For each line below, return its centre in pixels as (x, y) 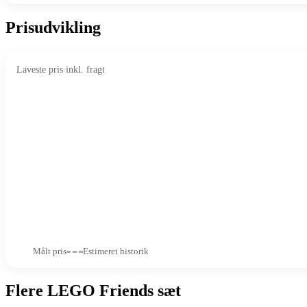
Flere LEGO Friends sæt (93, 291)
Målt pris (50, 251)
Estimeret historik (116, 251)
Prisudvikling (53, 28)
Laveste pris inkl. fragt (61, 70)
